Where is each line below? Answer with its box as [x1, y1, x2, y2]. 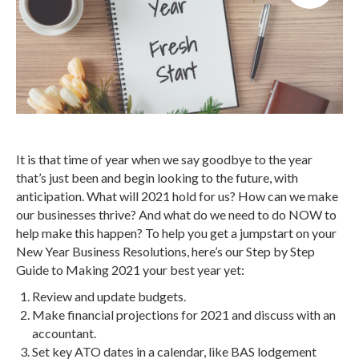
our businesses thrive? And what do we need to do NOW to [16, 207, 337, 222]
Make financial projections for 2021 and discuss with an [32, 307, 336, 322]
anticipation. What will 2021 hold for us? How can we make [16, 188, 338, 204]
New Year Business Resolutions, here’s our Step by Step [16, 244, 315, 259]
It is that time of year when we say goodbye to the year [16, 151, 313, 167]
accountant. [32, 325, 96, 341]
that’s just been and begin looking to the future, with [16, 170, 298, 185]
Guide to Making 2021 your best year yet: [16, 262, 244, 277]
